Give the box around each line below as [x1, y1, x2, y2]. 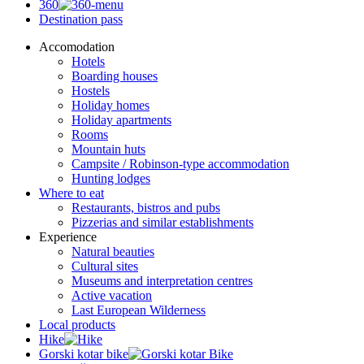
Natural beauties [71, 245, 154, 259]
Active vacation [71, 288, 152, 303]
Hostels [71, 84, 110, 98]
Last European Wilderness [71, 303, 206, 318]
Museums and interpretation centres [71, 274, 253, 288]
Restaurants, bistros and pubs [71, 201, 220, 215]
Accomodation [39, 40, 115, 54]
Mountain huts [71, 142, 145, 157]
